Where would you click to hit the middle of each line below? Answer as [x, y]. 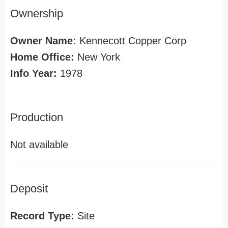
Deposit [29, 189]
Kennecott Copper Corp [131, 41]
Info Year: [34, 73]
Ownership [37, 13]
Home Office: [42, 57]
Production [37, 117]
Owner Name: [43, 41]
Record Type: [42, 216]
